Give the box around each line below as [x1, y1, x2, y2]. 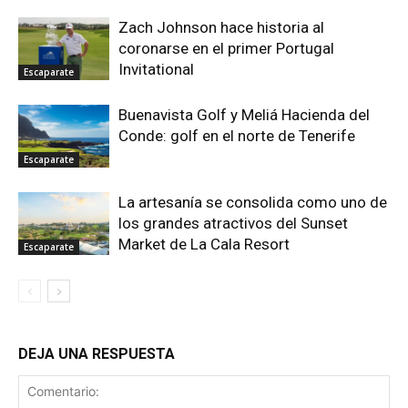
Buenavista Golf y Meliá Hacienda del [118, 106, 370, 125]
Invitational [118, 60, 194, 79]
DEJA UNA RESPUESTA [18, 345, 175, 363]
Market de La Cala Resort [118, 235, 290, 254]
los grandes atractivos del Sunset [118, 214, 348, 233]
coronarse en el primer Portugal [118, 39, 334, 58]
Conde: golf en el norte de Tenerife [118, 127, 355, 146]
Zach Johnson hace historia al [118, 18, 324, 37]
